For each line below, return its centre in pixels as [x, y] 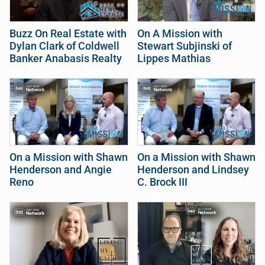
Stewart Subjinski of [184, 46]
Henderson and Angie [61, 170]
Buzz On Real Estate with [68, 34]
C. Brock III [162, 182]
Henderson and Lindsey [193, 170]
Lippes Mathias [174, 59]
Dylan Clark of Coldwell [64, 46]
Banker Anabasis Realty [66, 59]
